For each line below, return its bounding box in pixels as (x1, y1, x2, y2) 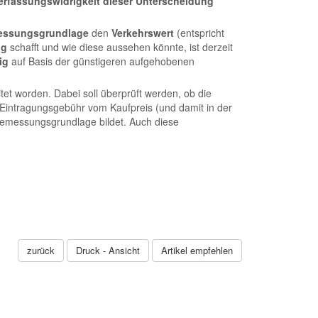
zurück (27, 243, 55, 257)
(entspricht (174, 26, 224, 40)
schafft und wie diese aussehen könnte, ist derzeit (7, 40, 233, 54)
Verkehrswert (111, 26, 174, 40)
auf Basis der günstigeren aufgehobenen (9, 54, 194, 68)
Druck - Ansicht (76, 243, 140, 257)
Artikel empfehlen (161, 243, 233, 257)
